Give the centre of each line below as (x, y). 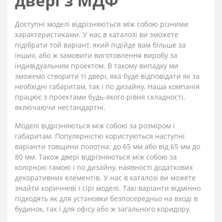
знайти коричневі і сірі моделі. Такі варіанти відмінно (108, 188)
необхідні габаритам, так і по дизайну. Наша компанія (107, 86)
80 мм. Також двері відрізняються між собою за (96, 157)
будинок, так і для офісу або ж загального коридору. (103, 209)
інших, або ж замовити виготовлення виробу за (96, 55)
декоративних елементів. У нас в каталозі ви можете (105, 177)
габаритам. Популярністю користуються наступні (100, 136)
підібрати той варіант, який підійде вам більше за (100, 45)
